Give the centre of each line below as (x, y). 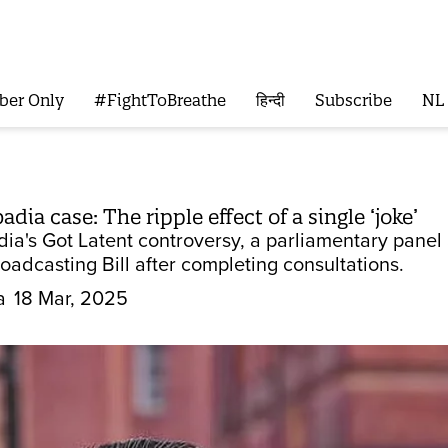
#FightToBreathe (159, 100)
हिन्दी (270, 100)
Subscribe (353, 100)
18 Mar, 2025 (71, 299)
